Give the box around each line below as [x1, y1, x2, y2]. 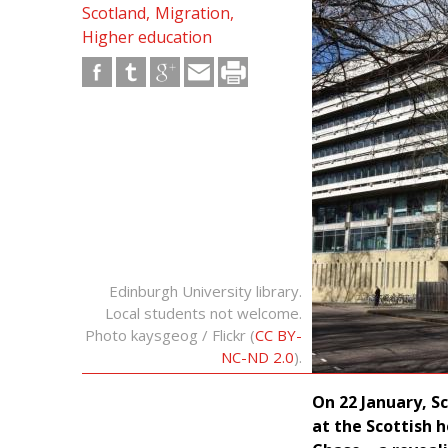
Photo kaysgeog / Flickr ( [85, 325, 255, 345]
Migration [154, 2, 230, 24]
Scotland [82, 2, 146, 24]
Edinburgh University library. [109, 281, 302, 301]
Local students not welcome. [105, 303, 302, 323]
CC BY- [255, 325, 302, 345]
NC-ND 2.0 [221, 347, 294, 367]
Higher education [82, 26, 212, 48]
